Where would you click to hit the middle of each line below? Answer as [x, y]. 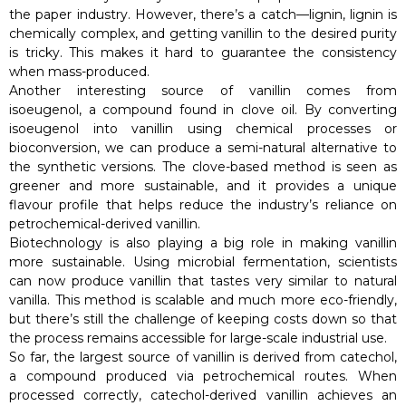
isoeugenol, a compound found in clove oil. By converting [203, 109]
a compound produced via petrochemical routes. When [203, 376]
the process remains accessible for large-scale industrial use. [198, 338]
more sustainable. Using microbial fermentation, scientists [203, 261]
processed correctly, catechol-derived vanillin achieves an [203, 395]
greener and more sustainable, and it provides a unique [203, 185]
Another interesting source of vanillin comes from [203, 90]
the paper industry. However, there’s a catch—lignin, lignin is [203, 14]
